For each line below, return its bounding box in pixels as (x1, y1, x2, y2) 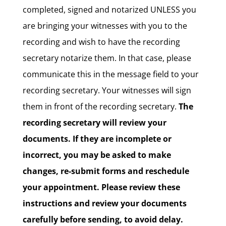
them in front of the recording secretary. (22, 101, 179, 112)
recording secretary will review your (22, 117, 166, 128)
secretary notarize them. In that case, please (22, 52, 191, 64)
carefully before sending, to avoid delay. (22, 214, 183, 225)
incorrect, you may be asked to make (22, 149, 171, 160)
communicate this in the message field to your (22, 69, 199, 80)
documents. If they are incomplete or (22, 133, 172, 144)
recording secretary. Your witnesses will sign (22, 85, 191, 96)
